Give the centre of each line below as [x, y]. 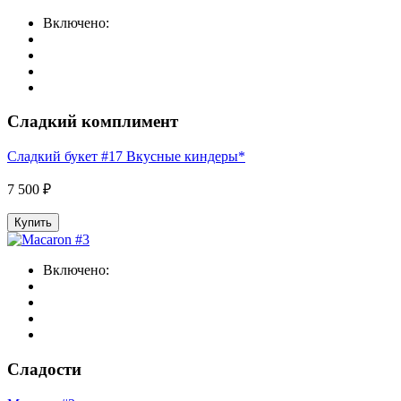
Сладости [44, 369]
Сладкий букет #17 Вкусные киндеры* [126, 157]
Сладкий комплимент [93, 122]
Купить [33, 223]
